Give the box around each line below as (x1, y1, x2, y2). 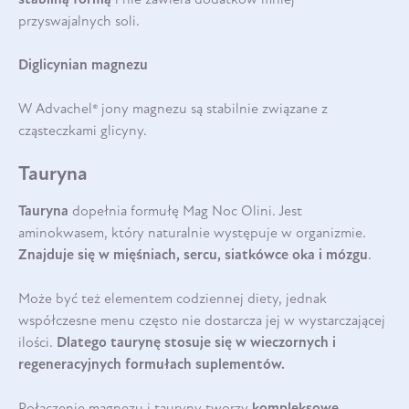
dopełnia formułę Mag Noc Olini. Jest (68, 204, 302, 219)
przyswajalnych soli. (18, 14, 143, 29)
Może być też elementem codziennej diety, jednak (18, 291, 327, 307)
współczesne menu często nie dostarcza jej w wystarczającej (18, 313, 385, 329)
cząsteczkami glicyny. (18, 123, 147, 139)
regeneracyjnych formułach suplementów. (18, 357, 285, 372)
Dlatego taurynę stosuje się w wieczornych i (57, 335, 336, 351)
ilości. (18, 335, 57, 351)
